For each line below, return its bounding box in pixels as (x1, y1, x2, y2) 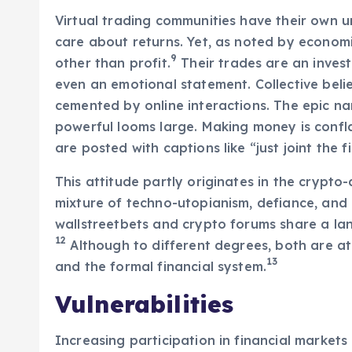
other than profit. (55, 55, 170, 71)
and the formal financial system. (55, 258, 267, 274)
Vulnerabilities (55, 289, 234, 319)
